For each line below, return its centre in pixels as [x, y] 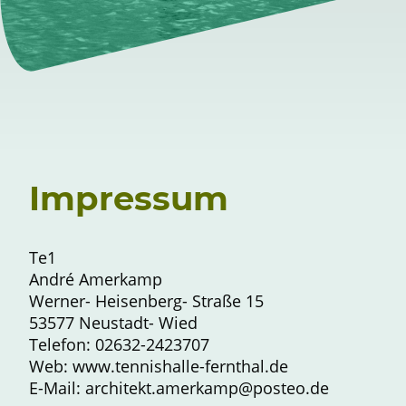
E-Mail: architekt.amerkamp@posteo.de [179, 387]
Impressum [129, 198]
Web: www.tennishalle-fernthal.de [159, 366]
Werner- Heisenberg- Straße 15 [146, 300]
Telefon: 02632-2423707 [119, 344]
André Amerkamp [96, 279]
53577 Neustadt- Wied [113, 322]
